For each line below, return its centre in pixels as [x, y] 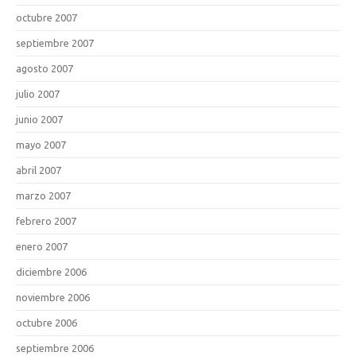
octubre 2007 [46, 17]
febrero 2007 [46, 221]
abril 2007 [39, 170]
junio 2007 [39, 119]
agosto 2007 [44, 68]
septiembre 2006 [55, 348]
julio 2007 [38, 93]
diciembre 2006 [51, 271]
